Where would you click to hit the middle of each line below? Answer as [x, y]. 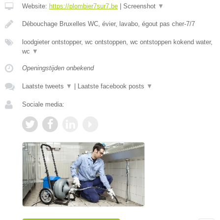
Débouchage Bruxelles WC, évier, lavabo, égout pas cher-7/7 [109, 24]
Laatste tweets [44, 86]
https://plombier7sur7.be [83, 6]
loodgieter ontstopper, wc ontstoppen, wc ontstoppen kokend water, [117, 42]
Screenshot [140, 6]
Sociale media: [43, 105]
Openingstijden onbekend [58, 68]
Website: [36, 6]
